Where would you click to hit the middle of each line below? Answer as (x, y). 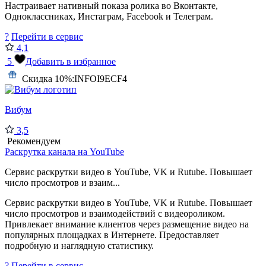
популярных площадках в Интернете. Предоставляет (112, 235)
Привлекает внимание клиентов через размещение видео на (127, 224)
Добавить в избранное (71, 61)
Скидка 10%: (48, 78)
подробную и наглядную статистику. (79, 245)
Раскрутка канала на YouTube (64, 151)
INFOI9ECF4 (101, 78)
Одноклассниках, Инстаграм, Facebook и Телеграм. (109, 16)
